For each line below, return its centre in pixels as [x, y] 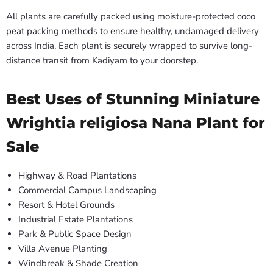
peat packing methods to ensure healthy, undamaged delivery [133, 31]
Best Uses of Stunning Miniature [133, 99]
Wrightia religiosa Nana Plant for [136, 123]
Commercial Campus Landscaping [87, 190]
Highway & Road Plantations [77, 176]
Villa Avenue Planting [63, 249]
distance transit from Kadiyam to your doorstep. [102, 61]
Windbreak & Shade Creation [78, 264]
